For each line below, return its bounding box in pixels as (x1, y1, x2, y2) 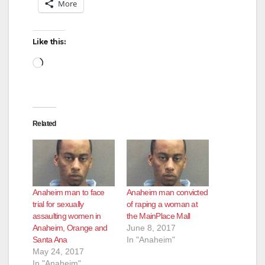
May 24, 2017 (33, 247, 84, 257)
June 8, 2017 (127, 223, 176, 233)
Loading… (43, 55, 91, 67)
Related (33, 119, 56, 128)
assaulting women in (33, 211, 101, 221)
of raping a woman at (127, 199, 198, 209)
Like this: (33, 37, 65, 46)
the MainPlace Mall (127, 211, 190, 221)
